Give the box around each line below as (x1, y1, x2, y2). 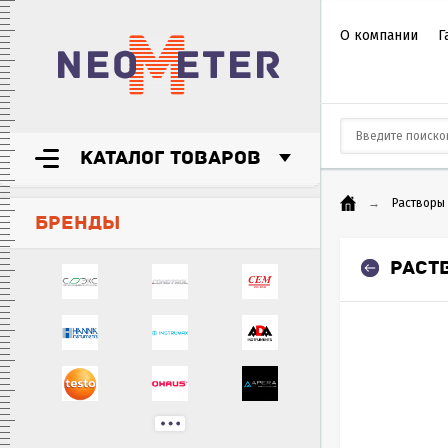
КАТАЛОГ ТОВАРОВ (80, 146, 261, 170)
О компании (340, 27, 418, 44)
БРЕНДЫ (35, 211, 120, 235)
